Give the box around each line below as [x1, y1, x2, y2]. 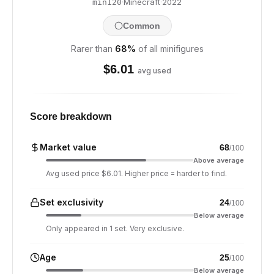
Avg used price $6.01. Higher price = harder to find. [46, 169, 227, 178]
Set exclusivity [40, 197, 103, 207]
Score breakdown [30, 111, 112, 122]
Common [122, 21, 160, 31]
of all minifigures [138, 43, 204, 54]
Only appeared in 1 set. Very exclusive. [46, 224, 184, 233]
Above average [193, 156, 244, 165]
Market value [40, 142, 97, 152]
